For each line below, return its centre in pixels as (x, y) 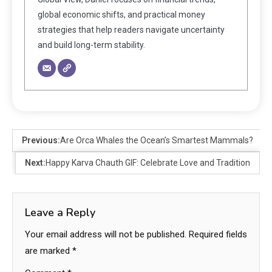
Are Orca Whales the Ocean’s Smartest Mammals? (157, 140)
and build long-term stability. (91, 45)
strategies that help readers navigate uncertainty (131, 29)
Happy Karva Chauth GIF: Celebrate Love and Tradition (148, 162)
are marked (49, 250)
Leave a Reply (60, 212)
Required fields (218, 234)
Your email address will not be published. (106, 234)
